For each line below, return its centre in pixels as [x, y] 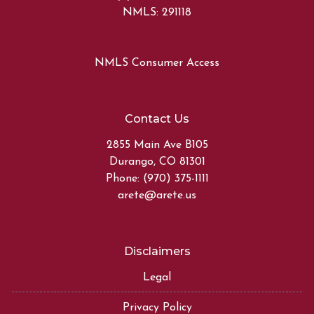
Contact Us [157, 118]
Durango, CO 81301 [157, 162]
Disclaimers [157, 251]
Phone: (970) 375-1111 [157, 178]
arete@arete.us [157, 195]
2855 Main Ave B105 [157, 145]
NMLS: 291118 [157, 12]
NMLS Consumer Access [157, 63]
